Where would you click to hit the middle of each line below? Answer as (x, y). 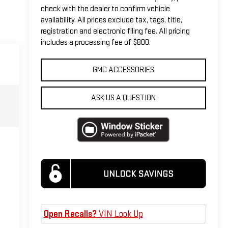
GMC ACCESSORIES (123, 70)
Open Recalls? (70, 214)
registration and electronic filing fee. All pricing (115, 31)
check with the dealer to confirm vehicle (105, 9)
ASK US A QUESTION (123, 98)
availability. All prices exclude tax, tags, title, (111, 20)
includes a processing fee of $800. (95, 42)
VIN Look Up (120, 214)
